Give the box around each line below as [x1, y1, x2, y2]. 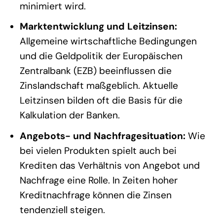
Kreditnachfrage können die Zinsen [19, 188, 172, 201]
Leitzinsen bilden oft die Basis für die [19, 94, 183, 107]
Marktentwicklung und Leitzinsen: [19, 20, 177, 33]
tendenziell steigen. [19, 203, 105, 216]
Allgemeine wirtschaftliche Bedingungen [19, 35, 197, 48]
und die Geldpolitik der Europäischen [19, 50, 183, 63]
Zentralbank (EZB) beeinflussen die [19, 65, 172, 77]
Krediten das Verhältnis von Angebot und [19, 159, 200, 172]
